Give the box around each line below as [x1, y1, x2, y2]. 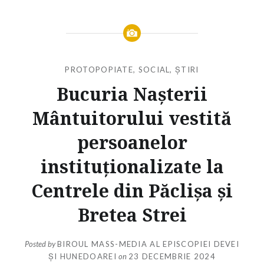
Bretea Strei [77, 202, 187, 227]
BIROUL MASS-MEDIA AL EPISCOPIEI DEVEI [57, 239, 240, 249]
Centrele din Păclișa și [31, 178, 233, 203]
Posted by [24, 239, 57, 249]
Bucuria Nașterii [57, 81, 207, 106]
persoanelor [77, 130, 187, 154]
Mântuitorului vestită [32, 105, 232, 130]
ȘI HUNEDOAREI [48, 252, 117, 262]
